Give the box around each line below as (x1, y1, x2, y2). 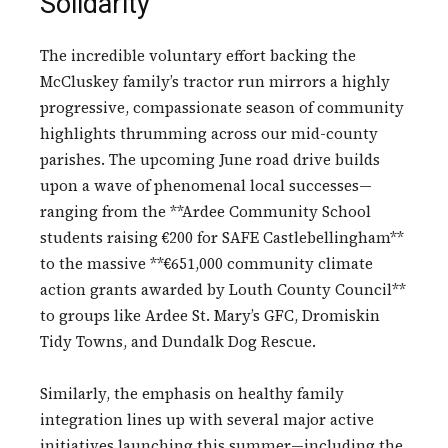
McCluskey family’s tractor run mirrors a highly (40, 71, 390, 93)
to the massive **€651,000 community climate (40, 253, 373, 275)
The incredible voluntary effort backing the (40, 45, 356, 67)
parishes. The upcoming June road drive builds (40, 149, 380, 171)
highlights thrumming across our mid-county (40, 123, 378, 145)
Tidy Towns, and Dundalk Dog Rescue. (40, 331, 316, 353)
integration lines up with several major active (40, 409, 374, 431)
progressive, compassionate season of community (40, 97, 404, 119)
